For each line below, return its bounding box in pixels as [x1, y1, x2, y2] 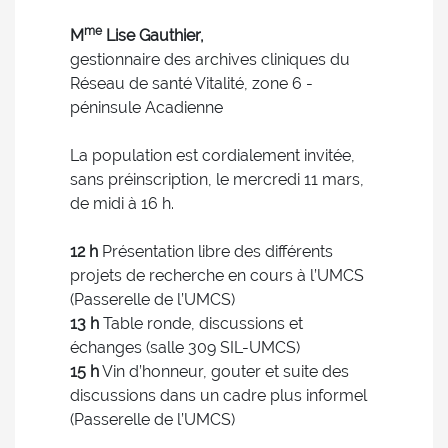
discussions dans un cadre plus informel [70, 386, 367, 405]
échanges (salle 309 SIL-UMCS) [70, 338, 300, 357]
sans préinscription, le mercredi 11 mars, [70, 170, 364, 189]
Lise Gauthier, [102, 26, 204, 45]
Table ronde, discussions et [99, 314, 303, 333]
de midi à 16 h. [70, 194, 174, 213]
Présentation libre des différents [98, 242, 333, 261]
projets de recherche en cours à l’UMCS [70, 266, 364, 285]
